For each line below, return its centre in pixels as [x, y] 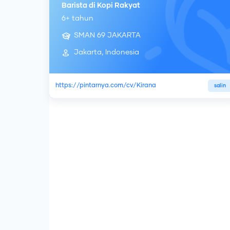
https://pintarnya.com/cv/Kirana [106, 86]
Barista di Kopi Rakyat [101, 6]
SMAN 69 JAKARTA [107, 36]
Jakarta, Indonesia [107, 53]
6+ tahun [78, 19]
